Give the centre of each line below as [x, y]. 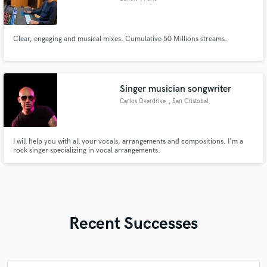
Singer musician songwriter [176, 89]
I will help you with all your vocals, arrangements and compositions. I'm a [128, 141]
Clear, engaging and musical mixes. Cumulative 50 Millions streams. [120, 39]
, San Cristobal [188, 101]
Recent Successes [133, 223]
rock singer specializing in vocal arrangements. [86, 150]
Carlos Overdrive [143, 101]
